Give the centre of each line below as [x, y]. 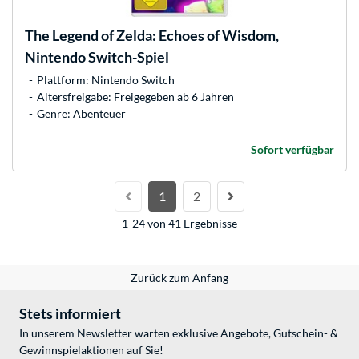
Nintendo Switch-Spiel [97, 56]
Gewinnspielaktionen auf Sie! [91, 349]
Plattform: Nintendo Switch [106, 79]
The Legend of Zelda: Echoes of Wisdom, [152, 35]
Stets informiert [70, 313]
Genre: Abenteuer [81, 113]
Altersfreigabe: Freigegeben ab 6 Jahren [135, 96]
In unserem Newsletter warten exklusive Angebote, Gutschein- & [179, 333]
